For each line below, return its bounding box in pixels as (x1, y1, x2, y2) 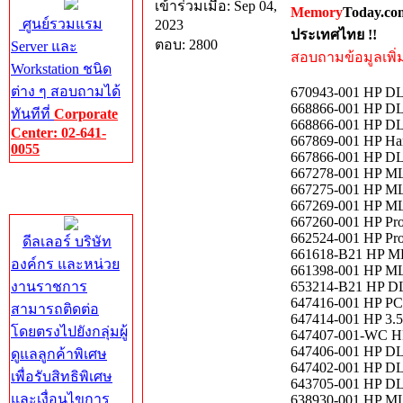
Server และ (11, 39, 77, 54)
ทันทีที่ (11, 106, 54, 121)
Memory (291, 4, 343, 20)
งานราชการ (11, 279, 87, 294)
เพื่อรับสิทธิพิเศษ (11, 369, 112, 384)
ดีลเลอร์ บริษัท (22, 234, 112, 249)
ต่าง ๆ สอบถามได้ (11, 84, 121, 99)
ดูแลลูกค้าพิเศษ (11, 346, 107, 362)
